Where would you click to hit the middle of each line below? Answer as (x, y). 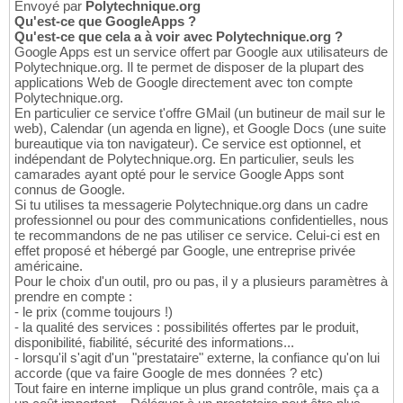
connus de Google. (70, 189)
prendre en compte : (73, 296)
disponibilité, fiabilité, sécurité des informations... (154, 342)
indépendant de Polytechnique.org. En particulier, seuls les (184, 158)
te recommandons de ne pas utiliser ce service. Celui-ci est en (197, 235)
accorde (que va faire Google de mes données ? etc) (169, 372)
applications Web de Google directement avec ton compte (184, 82)
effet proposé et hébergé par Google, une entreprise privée (185, 250)
